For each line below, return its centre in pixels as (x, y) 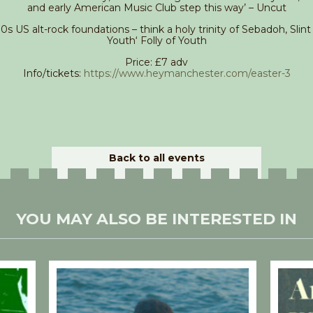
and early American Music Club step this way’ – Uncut (156, 8)
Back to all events (156, 158)
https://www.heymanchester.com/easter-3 (187, 74)
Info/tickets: (53, 74)
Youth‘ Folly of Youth (156, 41)
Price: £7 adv (156, 63)
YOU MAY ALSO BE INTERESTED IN (156, 219)
